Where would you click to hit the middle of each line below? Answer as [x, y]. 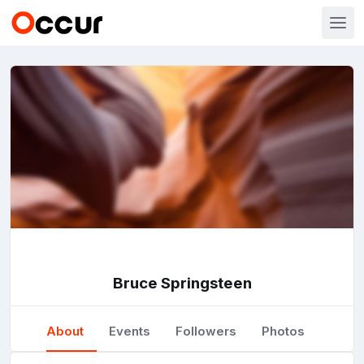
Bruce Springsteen [182, 283]
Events [130, 331]
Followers [206, 331]
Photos [284, 331]
